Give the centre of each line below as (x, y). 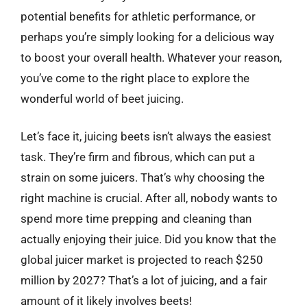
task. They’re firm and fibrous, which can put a (138, 157)
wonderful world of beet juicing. (102, 98)
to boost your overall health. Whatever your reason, (151, 57)
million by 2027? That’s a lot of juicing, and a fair (144, 280)
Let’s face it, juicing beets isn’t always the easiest (146, 136)
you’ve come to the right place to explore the (135, 78)
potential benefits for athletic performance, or (138, 16)
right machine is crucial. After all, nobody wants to (149, 198)
